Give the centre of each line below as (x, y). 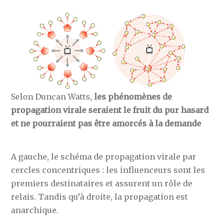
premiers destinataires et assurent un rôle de (102, 183)
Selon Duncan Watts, (53, 96)
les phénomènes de (133, 96)
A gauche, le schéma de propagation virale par (104, 156)
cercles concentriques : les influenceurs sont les (108, 170)
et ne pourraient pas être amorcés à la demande (106, 123)
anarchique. (35, 210)
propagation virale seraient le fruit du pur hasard (110, 110)
